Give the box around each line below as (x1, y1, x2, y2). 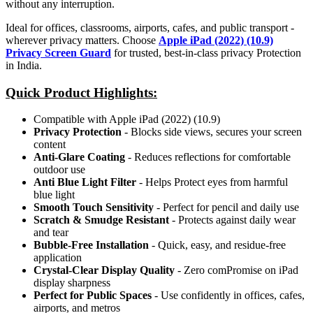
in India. (6, 59, 42, 71)
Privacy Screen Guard (6, 46, 111, 59)
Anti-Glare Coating (34, 151, 125, 163)
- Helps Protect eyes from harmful (136, 176, 288, 189)
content (34, 138, 66, 151)
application (34, 252, 82, 264)
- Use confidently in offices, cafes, (152, 289, 305, 302)
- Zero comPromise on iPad (175, 264, 298, 277)
